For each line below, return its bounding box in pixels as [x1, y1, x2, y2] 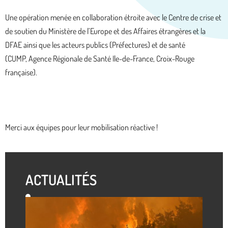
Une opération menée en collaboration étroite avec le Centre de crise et [5, 12, 221, 23]
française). [5, 67, 37, 78]
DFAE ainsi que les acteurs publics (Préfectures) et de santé [5, 40, 185, 50]
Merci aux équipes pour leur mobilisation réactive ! [5, 122, 158, 133]
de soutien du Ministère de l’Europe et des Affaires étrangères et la [5, 26, 206, 37]
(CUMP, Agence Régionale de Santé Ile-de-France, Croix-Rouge [5, 53, 194, 64]
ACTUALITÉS [25, 170, 97, 189]
